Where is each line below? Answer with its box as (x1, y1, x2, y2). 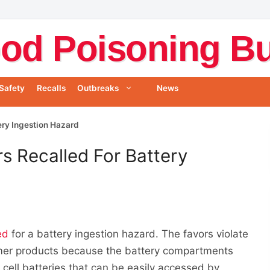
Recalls (36, 83, 66, 93)
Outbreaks (77, 83, 119, 93)
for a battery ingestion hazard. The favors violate (8, 227, 249, 240)
